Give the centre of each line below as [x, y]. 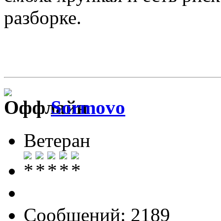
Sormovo [88, 108]
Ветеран [57, 140]
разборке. [43, 18]
